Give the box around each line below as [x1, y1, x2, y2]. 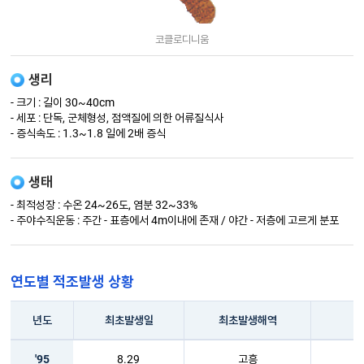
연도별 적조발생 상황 [11, 273, 135, 291]
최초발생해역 [218, 314, 277, 327]
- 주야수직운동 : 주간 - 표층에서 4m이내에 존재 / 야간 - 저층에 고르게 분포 [11, 214, 340, 227]
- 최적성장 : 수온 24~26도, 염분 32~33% [11, 198, 198, 212]
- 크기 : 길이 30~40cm [11, 96, 115, 110]
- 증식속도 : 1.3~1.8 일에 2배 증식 [11, 127, 167, 141]
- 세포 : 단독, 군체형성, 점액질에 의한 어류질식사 [11, 111, 224, 125]
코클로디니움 [154, 33, 209, 46]
